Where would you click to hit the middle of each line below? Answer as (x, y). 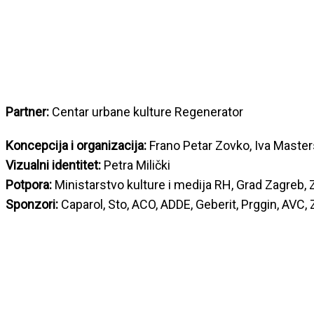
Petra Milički (137, 165)
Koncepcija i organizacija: (77, 145)
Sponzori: (32, 204)
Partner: (29, 112)
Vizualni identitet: (55, 165)
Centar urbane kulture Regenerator (148, 112)
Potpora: (29, 185)
